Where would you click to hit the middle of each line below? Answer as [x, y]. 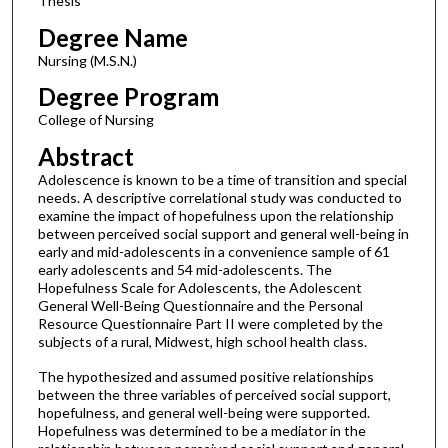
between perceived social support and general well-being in [223, 234]
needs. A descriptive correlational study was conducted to [219, 198]
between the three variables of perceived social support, [214, 394]
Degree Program [128, 97]
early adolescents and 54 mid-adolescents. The [184, 270]
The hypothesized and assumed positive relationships [205, 376]
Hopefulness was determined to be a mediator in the [201, 430]
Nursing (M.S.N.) [87, 60]
